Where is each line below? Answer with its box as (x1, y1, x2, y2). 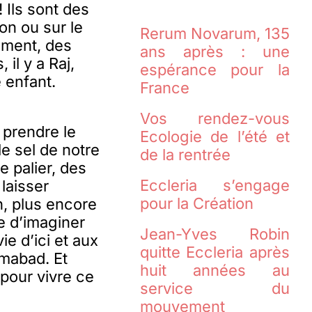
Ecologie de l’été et (139, 127, 290, 146)
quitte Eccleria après (139, 243, 290, 262)
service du (139, 279, 290, 298)
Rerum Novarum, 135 (139, 24, 290, 43)
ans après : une (139, 42, 290, 61)
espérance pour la (139, 61, 290, 79)
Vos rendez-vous (139, 109, 290, 128)
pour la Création (139, 194, 253, 213)
